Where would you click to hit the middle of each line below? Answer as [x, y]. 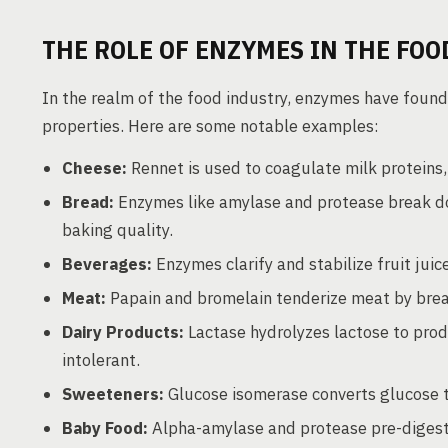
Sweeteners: [113, 394]
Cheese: [94, 168]
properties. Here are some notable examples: [210, 126]
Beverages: [107, 264]
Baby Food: [105, 428]
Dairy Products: [123, 332]
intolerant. [101, 360]
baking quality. [117, 230]
